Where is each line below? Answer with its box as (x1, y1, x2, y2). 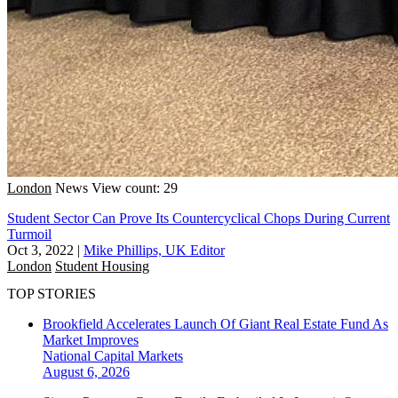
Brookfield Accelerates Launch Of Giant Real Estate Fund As (43, 316, 388, 332)
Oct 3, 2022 (7, 242, 74, 258)
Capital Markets (94, 348, 183, 364)
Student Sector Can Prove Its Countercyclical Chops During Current (7, 210, 390, 226)
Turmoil (7, 226, 52, 242)
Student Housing (55, 258, 149, 274)
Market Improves (43, 332, 139, 348)
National (43, 348, 94, 364)
